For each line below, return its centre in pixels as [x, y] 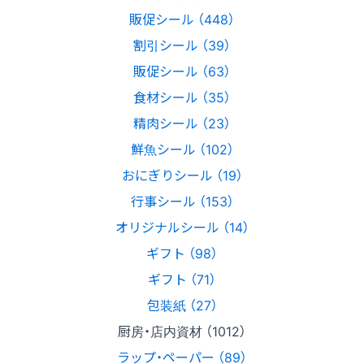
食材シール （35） [182, 97]
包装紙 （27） [182, 305]
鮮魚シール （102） [182, 149]
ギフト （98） [182, 253]
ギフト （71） [182, 279]
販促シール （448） [182, 19]
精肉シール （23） [182, 123]
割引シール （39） [182, 45]
